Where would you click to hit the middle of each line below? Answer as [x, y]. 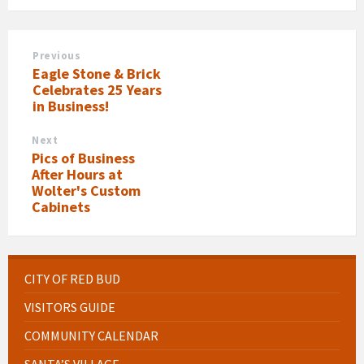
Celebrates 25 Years [97, 89]
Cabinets [61, 206]
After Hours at [77, 174]
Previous [57, 55]
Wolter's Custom [86, 190]
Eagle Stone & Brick [97, 73]
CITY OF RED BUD [72, 278]
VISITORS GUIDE [70, 307]
